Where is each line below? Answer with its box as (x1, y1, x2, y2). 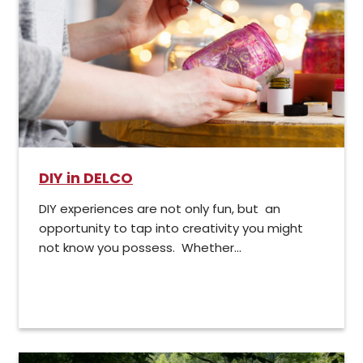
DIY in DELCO (39, 168, 133, 189)
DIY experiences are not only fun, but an (39, 200, 280, 218)
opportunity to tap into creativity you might (39, 220, 303, 237)
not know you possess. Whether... (39, 239, 241, 257)
